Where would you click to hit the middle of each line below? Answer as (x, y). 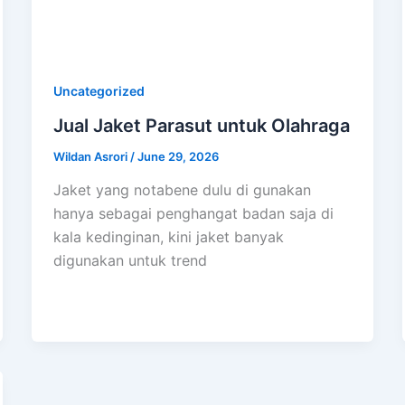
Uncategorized (99, 90)
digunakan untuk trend (130, 261)
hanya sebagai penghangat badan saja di (193, 214)
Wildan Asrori (91, 156)
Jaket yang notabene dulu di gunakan (182, 190)
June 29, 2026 (178, 156)
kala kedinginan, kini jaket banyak (168, 237)
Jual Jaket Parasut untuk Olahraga (201, 125)
